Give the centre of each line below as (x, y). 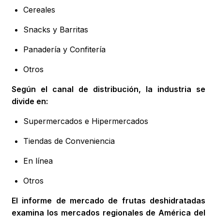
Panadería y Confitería (64, 50)
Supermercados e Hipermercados (86, 121)
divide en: (30, 101)
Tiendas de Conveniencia (69, 141)
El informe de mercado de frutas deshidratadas (108, 201)
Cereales (39, 10)
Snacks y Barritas (56, 30)
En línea (38, 161)
